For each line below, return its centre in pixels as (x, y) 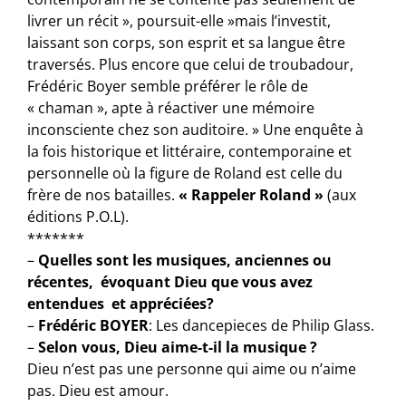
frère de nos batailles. (103, 194)
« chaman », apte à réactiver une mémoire (171, 107)
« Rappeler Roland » (251, 194)
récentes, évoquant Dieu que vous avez (170, 281)
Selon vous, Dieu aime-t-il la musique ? (178, 347)
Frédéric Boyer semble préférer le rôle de (168, 86)
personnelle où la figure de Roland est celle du (185, 173)
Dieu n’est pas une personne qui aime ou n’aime (192, 368)
